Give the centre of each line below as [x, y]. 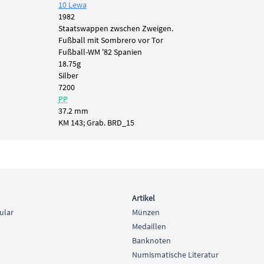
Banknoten [151, 241]
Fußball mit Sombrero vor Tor [110, 40]
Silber [68, 75]
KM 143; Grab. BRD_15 [96, 123]
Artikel [143, 198]
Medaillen [149, 227]
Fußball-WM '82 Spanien [100, 52]
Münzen [146, 212]
